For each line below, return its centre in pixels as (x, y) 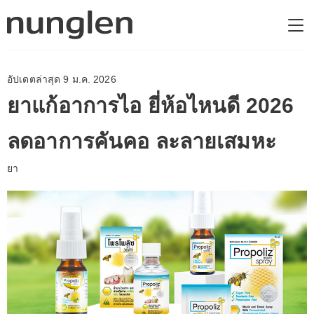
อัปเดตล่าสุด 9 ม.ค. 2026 (62, 79)
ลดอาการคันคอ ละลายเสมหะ (142, 141)
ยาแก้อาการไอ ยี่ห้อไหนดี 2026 (150, 105)
